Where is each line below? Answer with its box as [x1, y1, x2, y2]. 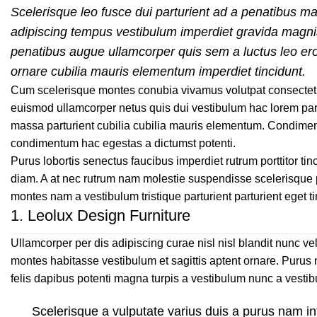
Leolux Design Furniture [23, 207, 190, 224]
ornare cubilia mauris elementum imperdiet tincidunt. [11, 64, 306, 79]
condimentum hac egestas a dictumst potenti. [11, 137, 236, 149]
